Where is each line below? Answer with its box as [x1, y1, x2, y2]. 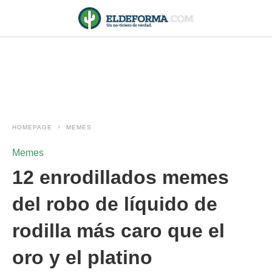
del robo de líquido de [12, 193, 217, 215]
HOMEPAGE [12, 124, 52, 131]
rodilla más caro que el [12, 220, 225, 242]
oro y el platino [12, 246, 152, 268]
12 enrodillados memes [12, 166, 229, 188]
